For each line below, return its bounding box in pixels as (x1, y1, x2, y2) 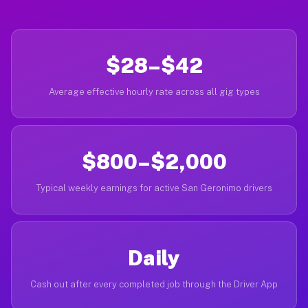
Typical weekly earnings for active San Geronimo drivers (36, 183, 272, 193)
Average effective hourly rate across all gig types (48, 87, 260, 97)
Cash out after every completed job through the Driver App (30, 279, 278, 289)
